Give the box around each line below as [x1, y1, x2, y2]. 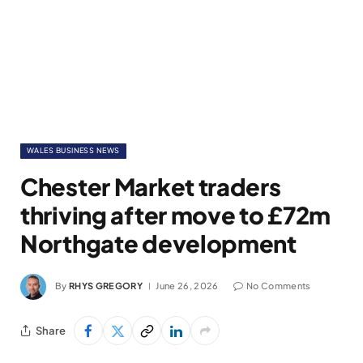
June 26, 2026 [156, 280, 219, 291]
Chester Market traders [20, 172, 281, 201]
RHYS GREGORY [69, 280, 143, 291]
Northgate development [20, 228, 297, 258]
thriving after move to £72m [20, 200, 331, 229]
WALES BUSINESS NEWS [27, 146, 120, 155]
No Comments [246, 280, 311, 291]
